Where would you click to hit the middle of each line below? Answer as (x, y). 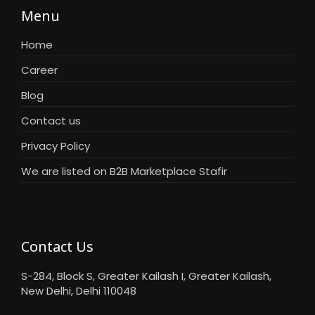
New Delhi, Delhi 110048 (79, 291)
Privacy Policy (56, 146)
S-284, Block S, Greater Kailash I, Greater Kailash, (146, 276)
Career (39, 70)
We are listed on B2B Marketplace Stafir (124, 172)
